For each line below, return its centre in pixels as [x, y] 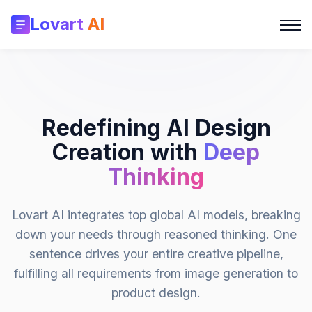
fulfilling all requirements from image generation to [156, 273]
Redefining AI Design [156, 128]
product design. [156, 293]
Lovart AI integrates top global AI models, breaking [156, 215]
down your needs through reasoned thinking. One [156, 234]
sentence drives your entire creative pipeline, [156, 254]
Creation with [128, 152]
